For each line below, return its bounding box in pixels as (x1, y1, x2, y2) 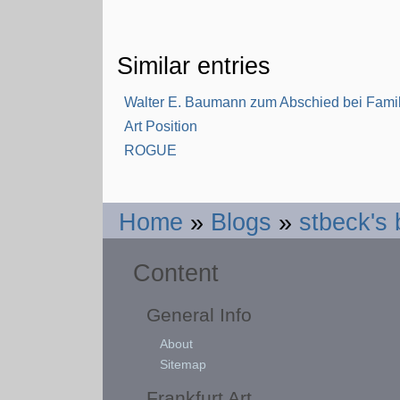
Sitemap (160, 356, 207, 371)
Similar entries (117, 51, 271, 79)
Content (133, 258, 220, 287)
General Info (146, 304, 253, 325)
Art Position (124, 118, 198, 134)
